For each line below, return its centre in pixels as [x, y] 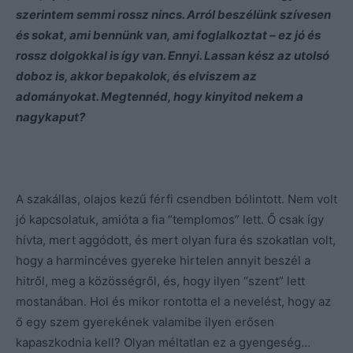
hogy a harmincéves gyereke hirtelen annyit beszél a [163, 260]
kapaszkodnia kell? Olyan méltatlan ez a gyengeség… [163, 342]
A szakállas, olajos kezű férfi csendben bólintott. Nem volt [176, 199]
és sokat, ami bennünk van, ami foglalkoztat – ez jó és [168, 35]
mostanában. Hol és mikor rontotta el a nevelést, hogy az [173, 301]
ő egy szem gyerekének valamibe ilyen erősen [145, 321]
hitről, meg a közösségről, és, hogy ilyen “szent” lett [160, 281]
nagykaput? [50, 117]
